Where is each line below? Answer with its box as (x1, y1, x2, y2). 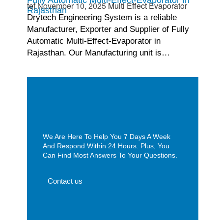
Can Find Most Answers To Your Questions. (42, 151, 177, 160)
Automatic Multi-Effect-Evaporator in (27, 36, 161, 46)
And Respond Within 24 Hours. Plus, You (42, 142, 169, 150)
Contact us (47, 176, 82, 185)
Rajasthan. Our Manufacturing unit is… (27, 48, 170, 58)
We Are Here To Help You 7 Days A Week (42, 133, 170, 141)
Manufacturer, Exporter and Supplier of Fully (27, 25, 189, 34)
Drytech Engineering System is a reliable (27, 13, 177, 23)
